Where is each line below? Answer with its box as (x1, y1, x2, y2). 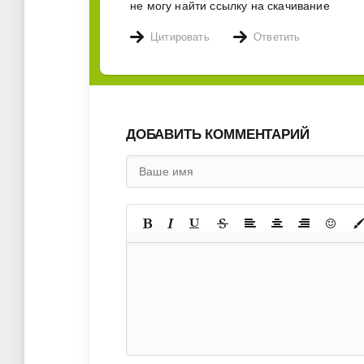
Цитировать (150, 32, 210, 44)
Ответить (253, 32, 301, 44)
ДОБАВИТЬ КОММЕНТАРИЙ (126, 127, 310, 143)
